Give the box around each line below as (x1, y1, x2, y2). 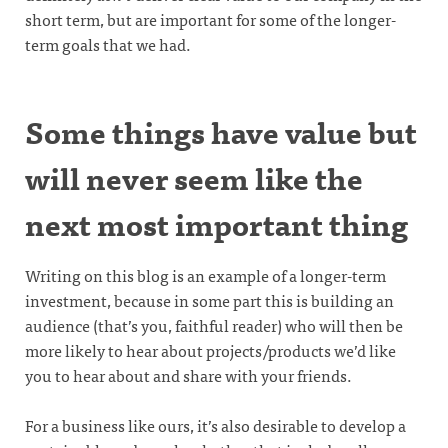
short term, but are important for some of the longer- (25, 5, 396, 32)
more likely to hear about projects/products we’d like (25, 336, 396, 363)
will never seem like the (25, 152, 363, 201)
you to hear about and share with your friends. (25, 361, 352, 388)
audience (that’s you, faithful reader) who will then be (25, 311, 403, 338)
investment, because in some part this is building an (25, 286, 394, 313)
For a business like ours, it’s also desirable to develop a (25, 412, 406, 439)
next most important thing (25, 198, 408, 247)
